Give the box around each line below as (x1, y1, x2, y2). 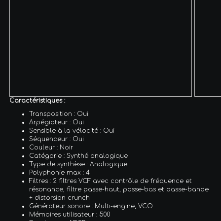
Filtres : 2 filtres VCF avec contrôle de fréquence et (29, 177, 192, 184)
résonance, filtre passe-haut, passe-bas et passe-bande (29, 185, 209, 193)
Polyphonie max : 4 (29, 169, 90, 176)
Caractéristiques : (9, 97, 66, 104)
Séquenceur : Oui (29, 135, 84, 143)
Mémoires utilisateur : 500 (29, 211, 111, 218)
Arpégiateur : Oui (29, 118, 84, 126)
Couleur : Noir (29, 144, 74, 151)
